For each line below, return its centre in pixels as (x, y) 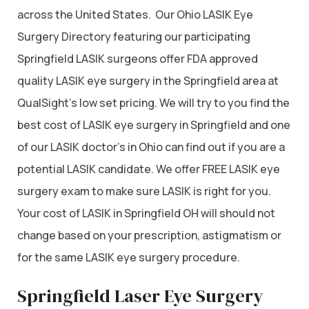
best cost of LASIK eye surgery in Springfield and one (154, 125)
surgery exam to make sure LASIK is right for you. (144, 191)
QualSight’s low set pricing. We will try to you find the (153, 103)
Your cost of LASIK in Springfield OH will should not (146, 213)
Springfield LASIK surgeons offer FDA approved (138, 59)
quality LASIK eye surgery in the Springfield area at (148, 81)
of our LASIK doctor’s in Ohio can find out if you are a (151, 147)
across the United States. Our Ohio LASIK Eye (135, 15)
